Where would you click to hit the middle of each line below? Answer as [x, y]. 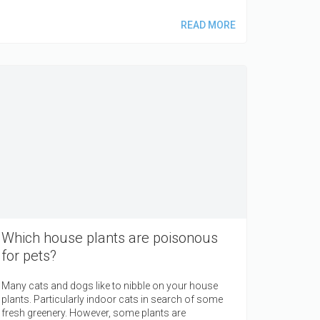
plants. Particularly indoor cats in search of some [112, 300]
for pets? [29, 256]
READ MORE [208, 25]
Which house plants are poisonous [110, 238]
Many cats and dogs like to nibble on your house [110, 286]
